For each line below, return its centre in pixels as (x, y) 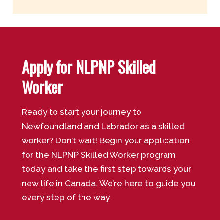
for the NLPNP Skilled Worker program (98, 155)
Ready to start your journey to (81, 112)
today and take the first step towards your (106, 169)
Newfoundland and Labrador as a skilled (103, 126)
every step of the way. (66, 198)
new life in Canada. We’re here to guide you (108, 183)
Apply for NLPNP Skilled (88, 66)
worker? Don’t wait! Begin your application (105, 141)
